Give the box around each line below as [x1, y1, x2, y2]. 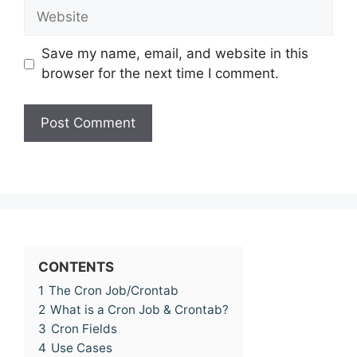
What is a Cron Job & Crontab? [50, 302, 229, 318]
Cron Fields [51, 321, 117, 337]
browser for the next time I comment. [41, 65, 279, 82]
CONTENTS [38, 259, 114, 276]
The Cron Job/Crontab [49, 283, 178, 299]
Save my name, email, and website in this [41, 45, 308, 62]
